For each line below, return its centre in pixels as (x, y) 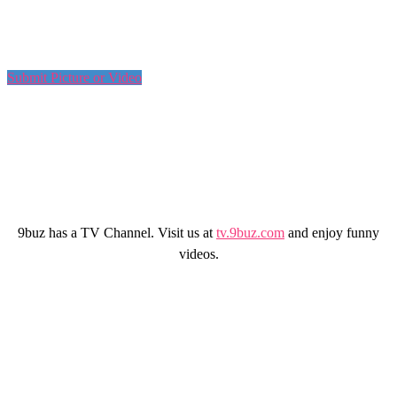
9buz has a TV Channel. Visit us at (117, 232)
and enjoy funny (332, 232)
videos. (198, 253)
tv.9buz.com (250, 232)
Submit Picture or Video (74, 77)
